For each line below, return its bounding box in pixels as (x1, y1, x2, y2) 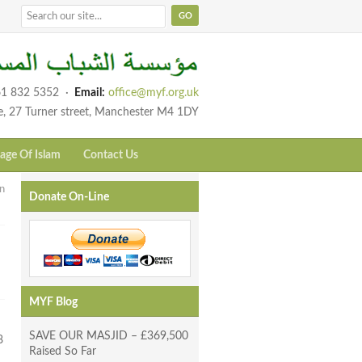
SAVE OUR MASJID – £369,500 (29, 330, 188, 343)
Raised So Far (29, 346, 96, 358)
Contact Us (83, 149, 138, 162)
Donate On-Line (29, 192, 109, 204)
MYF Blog (29, 297, 78, 309)
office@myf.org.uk (108, 87, 199, 99)
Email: (74, 87, 105, 99)
